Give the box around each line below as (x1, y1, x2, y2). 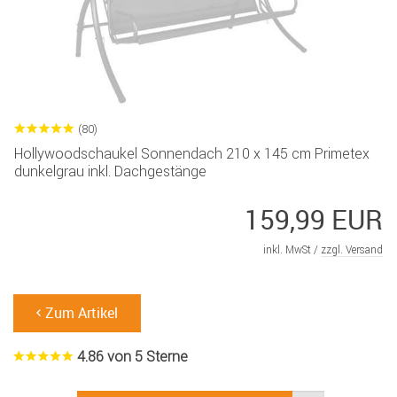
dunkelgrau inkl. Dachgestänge (14, 162, 206, 181)
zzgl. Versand (321, 243, 383, 257)
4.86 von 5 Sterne (77, 347, 188, 366)
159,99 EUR (245, 201, 383, 238)
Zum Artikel (45, 303, 118, 323)
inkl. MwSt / (263, 243, 321, 257)
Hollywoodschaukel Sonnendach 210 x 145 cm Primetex (14, 144, 370, 163)
